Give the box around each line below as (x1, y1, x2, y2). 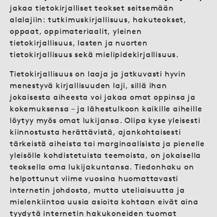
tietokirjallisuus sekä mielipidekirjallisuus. (10, 49, 179, 59)
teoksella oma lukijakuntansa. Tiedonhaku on (10, 162, 194, 171)
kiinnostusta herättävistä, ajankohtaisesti (10, 127, 181, 137)
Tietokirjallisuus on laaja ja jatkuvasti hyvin (10, 69, 186, 78)
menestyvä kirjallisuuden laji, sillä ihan (10, 80, 167, 90)
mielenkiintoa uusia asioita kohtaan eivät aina (10, 197, 199, 206)
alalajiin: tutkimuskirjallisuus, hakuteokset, (10, 15, 186, 24)
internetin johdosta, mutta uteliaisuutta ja (10, 185, 185, 195)
